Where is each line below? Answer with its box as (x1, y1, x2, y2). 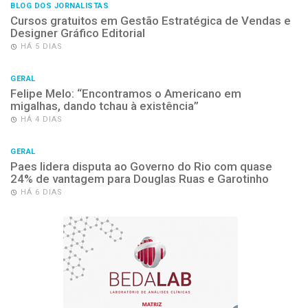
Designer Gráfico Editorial (10, 25, 145, 40)
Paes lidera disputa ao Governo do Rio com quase (10, 159, 272, 173)
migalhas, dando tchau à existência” (10, 98, 199, 113)
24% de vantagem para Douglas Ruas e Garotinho (10, 171, 269, 186)
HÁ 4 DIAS (21, 114, 63, 124)
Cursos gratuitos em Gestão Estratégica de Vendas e (10, 13, 291, 27)
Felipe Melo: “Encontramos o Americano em (10, 86, 241, 100)
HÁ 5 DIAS (21, 41, 63, 51)
